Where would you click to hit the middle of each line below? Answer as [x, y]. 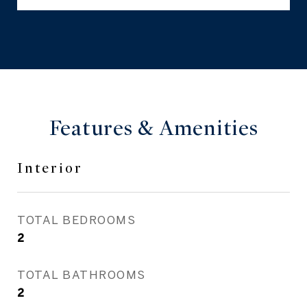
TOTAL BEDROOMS [76, 220]
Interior [50, 168]
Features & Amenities [153, 128]
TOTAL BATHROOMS [82, 274]
